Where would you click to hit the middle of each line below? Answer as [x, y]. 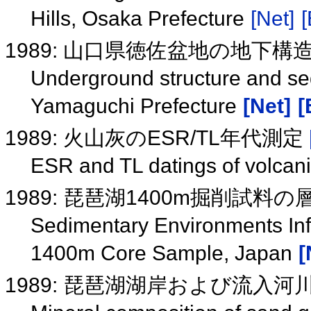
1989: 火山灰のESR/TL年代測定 [157, 137]
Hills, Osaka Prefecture [140, 18]
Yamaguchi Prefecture [136, 106]
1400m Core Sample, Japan [164, 253]
